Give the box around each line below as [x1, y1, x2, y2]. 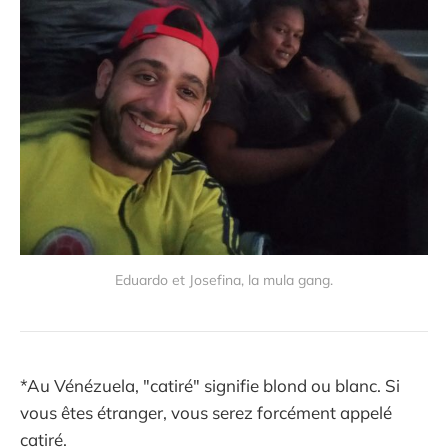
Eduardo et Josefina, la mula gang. [115, 270, 333, 289]
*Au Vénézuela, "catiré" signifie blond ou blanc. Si [20, 375, 400, 397]
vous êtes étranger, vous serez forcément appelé [20, 402, 392, 424]
